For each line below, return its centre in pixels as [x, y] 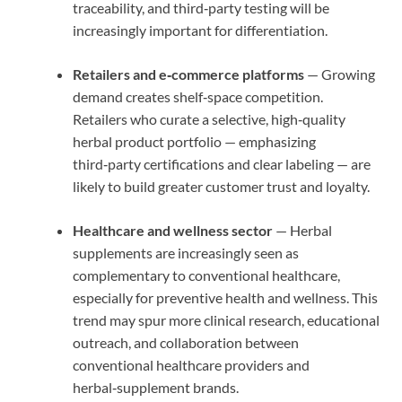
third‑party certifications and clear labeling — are [222, 163]
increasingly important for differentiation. [200, 30]
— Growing [340, 74]
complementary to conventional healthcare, [206, 275]
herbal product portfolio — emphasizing [194, 141]
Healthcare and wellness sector [173, 230]
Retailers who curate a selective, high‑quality [209, 118]
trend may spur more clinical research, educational [226, 319]
